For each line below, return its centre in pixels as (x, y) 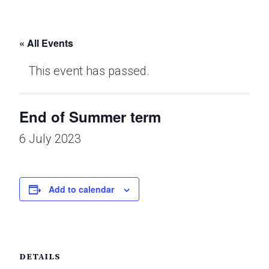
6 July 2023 (50, 139)
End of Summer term (90, 116)
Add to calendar (81, 189)
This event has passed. (89, 71)
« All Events (46, 43)
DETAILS (40, 257)
